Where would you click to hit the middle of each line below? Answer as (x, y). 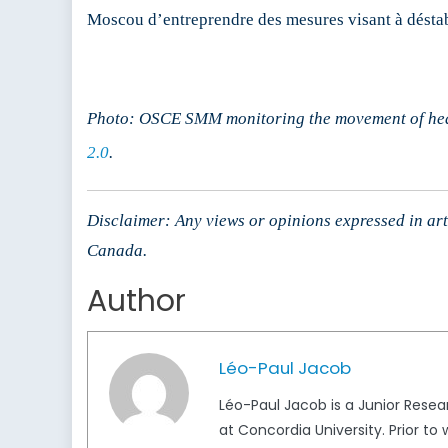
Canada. (117, 251)
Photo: (113, 119)
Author (136, 301)
